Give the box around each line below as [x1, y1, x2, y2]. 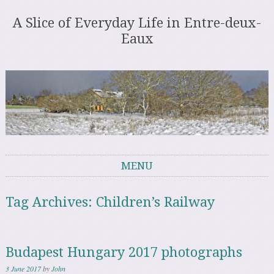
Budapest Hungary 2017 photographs [6, 244, 243, 260]
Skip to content [6, 177, 64, 190]
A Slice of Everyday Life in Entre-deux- [13, 15, 261, 31]
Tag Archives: [6, 194, 97, 210]
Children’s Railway [96, 194, 215, 210]
